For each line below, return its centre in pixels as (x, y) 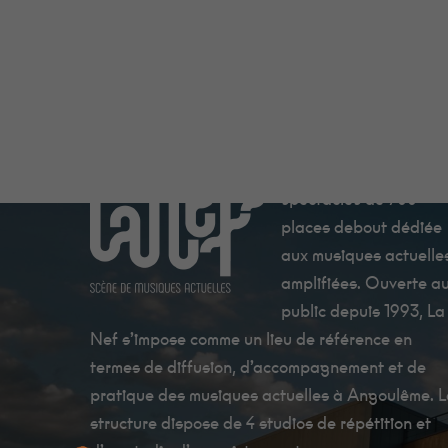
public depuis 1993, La (363, 311)
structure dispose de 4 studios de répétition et (260, 423)
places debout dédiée (361, 227)
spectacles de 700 (349, 199)
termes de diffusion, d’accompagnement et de (258, 367)
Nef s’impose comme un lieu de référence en (251, 339)
